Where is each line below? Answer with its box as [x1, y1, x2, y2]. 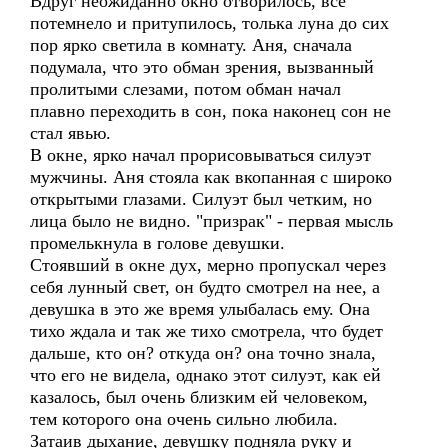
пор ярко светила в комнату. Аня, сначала [30, 35, 352, 55]
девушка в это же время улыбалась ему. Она [30, 299, 370, 319]
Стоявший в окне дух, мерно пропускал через [30, 255, 386, 275]
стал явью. [30, 123, 111, 143]
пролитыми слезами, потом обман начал [30, 79, 341, 99]
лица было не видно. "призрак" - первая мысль [30, 211, 393, 231]
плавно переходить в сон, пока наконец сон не [30, 101, 391, 121]
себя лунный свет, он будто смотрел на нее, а [30, 277, 380, 297]
